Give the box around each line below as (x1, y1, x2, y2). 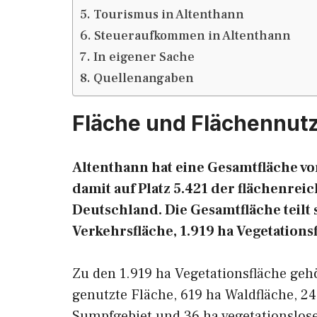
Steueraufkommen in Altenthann (93, 28, 291, 44)
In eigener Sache (93, 49, 195, 65)
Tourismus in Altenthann (93, 6, 244, 23)
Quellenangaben (93, 70, 194, 86)
